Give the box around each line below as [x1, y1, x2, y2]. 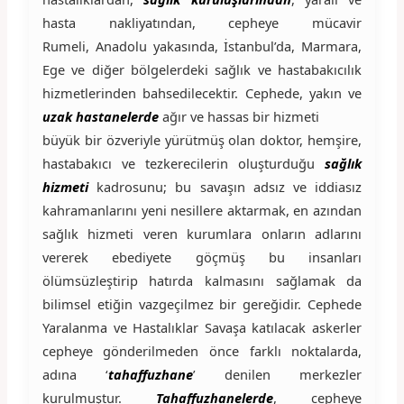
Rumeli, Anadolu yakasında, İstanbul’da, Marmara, [41, 36, 363, 55]
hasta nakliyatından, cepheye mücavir [41, 13, 363, 32]
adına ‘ [41, 364, 108, 383]
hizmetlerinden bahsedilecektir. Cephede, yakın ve [41, 83, 363, 102]
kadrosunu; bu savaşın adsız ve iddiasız [96, 177, 363, 196]
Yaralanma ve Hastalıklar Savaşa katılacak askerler [41, 317, 363, 336]
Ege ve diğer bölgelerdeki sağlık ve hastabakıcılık [41, 60, 363, 78]
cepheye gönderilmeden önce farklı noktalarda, [41, 341, 363, 360]
